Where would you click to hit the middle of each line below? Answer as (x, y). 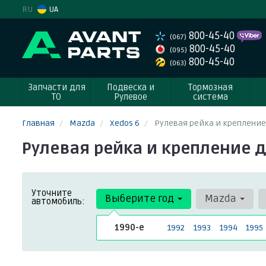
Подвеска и (131, 87)
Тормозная (210, 87)
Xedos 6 (125, 123)
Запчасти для (56, 87)
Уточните (52, 193)
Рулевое (131, 97)
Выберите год (141, 199)
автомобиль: (58, 201)
